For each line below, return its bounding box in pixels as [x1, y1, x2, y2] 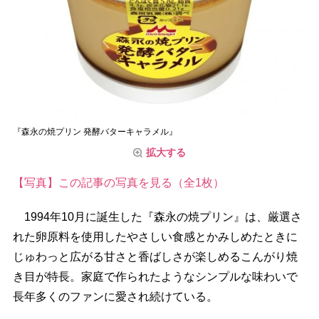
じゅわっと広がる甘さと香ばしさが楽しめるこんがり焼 [12, 251, 298, 263]
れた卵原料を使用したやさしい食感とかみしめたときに [12, 231, 298, 244]
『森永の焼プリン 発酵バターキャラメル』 [12, 127, 177, 137]
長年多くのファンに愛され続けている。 [12, 291, 218, 303]
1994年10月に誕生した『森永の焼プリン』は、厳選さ [12, 211, 302, 224]
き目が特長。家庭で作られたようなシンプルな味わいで [12, 271, 298, 283]
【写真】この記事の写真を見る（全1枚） [12, 177, 224, 189]
